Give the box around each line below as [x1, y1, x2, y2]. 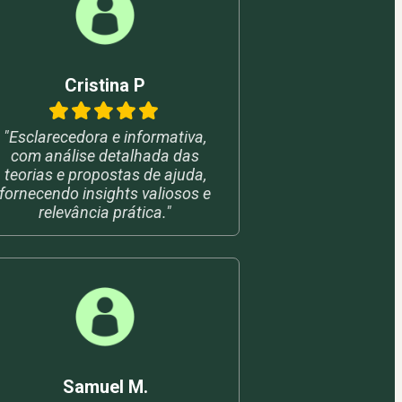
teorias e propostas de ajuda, [4, 164, 206, 184]
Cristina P [65, 74, 146, 96]
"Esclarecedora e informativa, [4, 127, 207, 146]
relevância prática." [39, 202, 172, 222]
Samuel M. [62, 375, 148, 398]
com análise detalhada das [11, 145, 200, 165]
